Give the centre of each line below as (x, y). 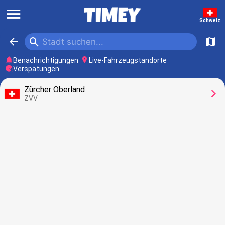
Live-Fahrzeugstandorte (128, 60)
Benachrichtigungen (46, 60)
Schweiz (210, 20)
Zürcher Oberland (54, 90)
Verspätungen (36, 69)
